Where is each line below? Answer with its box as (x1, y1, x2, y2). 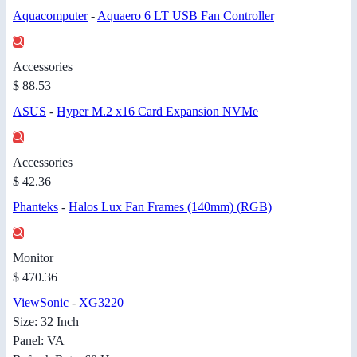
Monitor (13, 251, 53, 265)
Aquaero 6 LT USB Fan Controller (97, 9, 274, 23)
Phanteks (13, 200, 58, 214)
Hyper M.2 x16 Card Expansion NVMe (57, 104, 258, 119)
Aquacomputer (13, 9, 88, 23)
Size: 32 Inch (13, 315, 79, 329)
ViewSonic (13, 296, 69, 310)
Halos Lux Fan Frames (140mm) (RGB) (69, 200, 272, 214)
